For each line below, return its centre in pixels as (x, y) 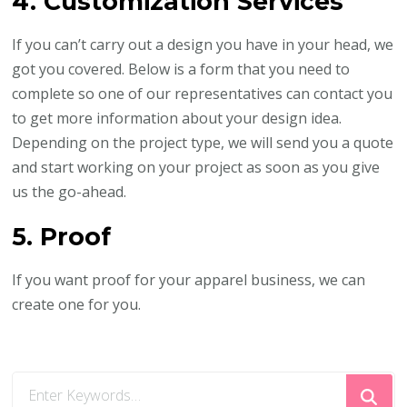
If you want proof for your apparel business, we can (189, 280)
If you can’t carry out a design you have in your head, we (203, 45)
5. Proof (62, 237)
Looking (40, 384)
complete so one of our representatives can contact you (203, 94)
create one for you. (77, 305)
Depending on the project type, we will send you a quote (203, 143)
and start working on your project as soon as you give (196, 168)
